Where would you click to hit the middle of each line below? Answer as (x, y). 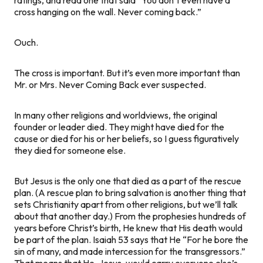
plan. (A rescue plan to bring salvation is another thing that (130, 192)
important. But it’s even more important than (150, 73)
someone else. (96, 150)
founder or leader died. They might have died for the (119, 127)
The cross (34, 73)
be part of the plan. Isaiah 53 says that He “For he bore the (131, 239)
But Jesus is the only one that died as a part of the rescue (128, 181)
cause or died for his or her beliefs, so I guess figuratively (127, 138)
